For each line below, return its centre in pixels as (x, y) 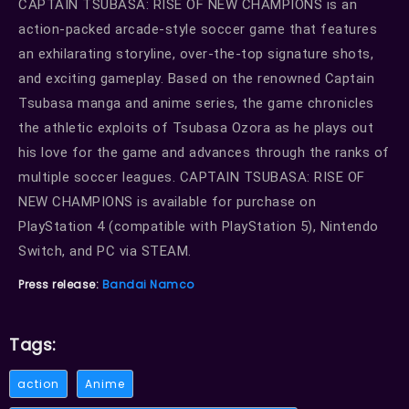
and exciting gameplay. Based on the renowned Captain (196, 78)
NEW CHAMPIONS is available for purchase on (167, 201)
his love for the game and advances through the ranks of (204, 152)
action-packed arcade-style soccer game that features (198, 29)
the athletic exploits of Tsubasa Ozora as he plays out (196, 127)
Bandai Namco (148, 284)
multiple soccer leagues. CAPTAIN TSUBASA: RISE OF (192, 177)
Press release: (60, 284)
